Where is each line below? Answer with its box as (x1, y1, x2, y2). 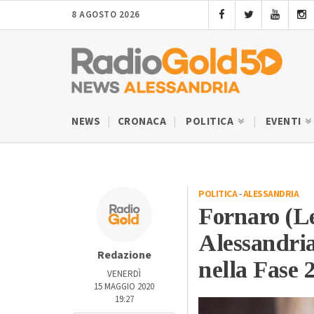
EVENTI (265, 114, 303, 129)
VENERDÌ (107, 267, 141, 280)
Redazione (97, 247, 151, 263)
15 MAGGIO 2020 (94, 280, 154, 293)
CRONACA (117, 114, 166, 129)
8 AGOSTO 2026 (71, 8, 140, 21)
